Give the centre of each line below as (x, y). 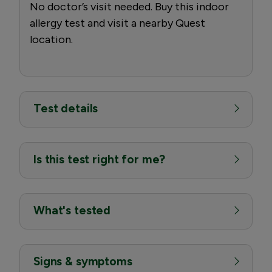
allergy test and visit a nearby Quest (117, 23)
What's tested (72, 210)
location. (51, 39)
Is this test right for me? (100, 159)
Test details (66, 108)
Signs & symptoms (83, 261)
